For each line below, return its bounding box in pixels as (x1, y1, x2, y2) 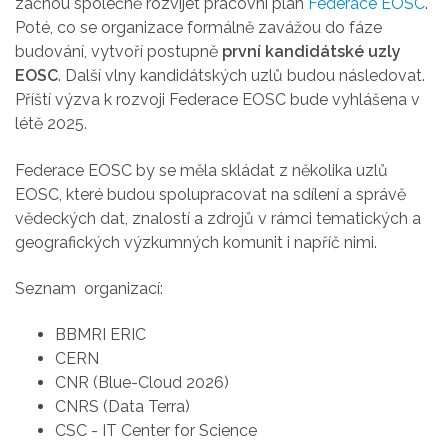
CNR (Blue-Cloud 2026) (55, 373, 229, 393)
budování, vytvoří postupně (15, 42, 222, 62)
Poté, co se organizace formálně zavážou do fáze (15, 18, 382, 38)
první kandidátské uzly (222, 42, 401, 62)
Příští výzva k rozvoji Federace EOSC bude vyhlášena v (15, 90, 420, 110)
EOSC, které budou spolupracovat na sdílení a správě (15, 184, 406, 204)
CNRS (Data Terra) (55, 397, 190, 417)
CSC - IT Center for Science (55, 421, 257, 441)
